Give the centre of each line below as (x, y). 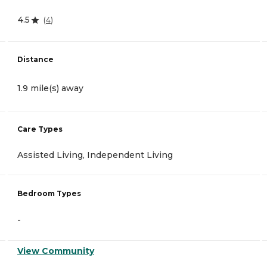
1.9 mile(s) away (50, 88)
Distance (35, 59)
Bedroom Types (49, 194)
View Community (56, 251)
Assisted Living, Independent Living (95, 155)
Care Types (40, 129)
